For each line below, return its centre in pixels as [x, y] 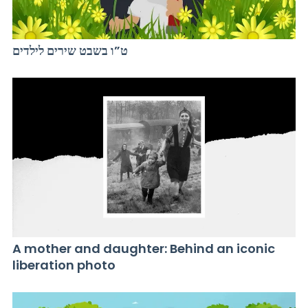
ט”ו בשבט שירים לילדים [70, 51]
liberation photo [64, 265]
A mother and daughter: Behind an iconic [144, 249]
